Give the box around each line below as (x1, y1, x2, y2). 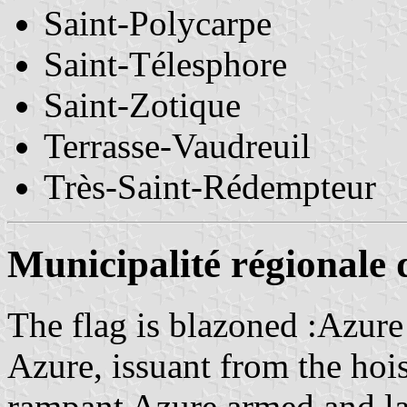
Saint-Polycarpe (44, 3, 272, 43)
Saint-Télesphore (44, 44, 287, 84)
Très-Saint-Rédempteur (44, 166, 376, 206)
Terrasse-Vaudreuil (44, 125, 311, 165)
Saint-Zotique (44, 84, 241, 124)
